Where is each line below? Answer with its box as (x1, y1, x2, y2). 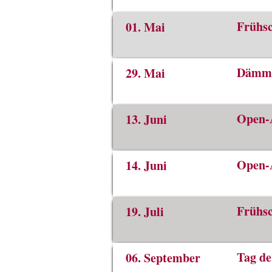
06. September (126, 249, 200, 267)
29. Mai (126, 64, 165, 82)
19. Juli (126, 203, 164, 220)
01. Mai (126, 18, 165, 36)
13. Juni (126, 110, 167, 128)
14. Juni (126, 157, 167, 174)
